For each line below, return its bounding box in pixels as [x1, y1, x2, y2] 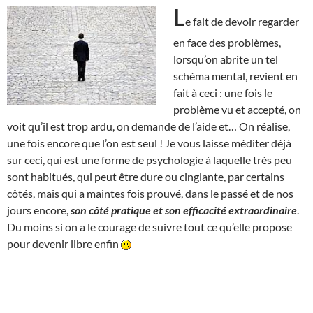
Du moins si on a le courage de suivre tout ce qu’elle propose [7, 219, 292, 233]
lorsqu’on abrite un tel [173, 52, 278, 66]
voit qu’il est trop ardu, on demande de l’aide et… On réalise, [7, 119, 290, 133]
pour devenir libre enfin [7, 236, 121, 250]
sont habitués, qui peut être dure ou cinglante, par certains [7, 169, 284, 183]
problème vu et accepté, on [173, 102, 301, 116]
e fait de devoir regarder [185, 14, 299, 28]
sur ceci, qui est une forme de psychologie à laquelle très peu [7, 152, 292, 166]
